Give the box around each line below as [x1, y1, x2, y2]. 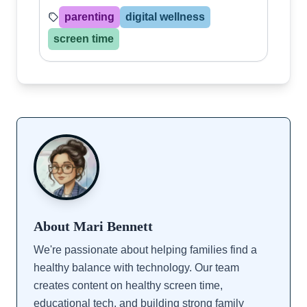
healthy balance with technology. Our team [34, 261, 239, 273]
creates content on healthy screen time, [34, 279, 223, 291]
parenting [64, 10, 114, 23]
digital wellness [125, 10, 205, 23]
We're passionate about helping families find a [34, 243, 257, 256]
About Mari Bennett [34, 218, 153, 234]
